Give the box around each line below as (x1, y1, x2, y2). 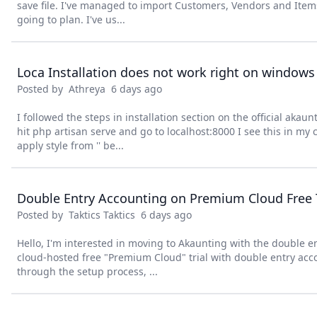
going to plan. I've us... (17, 13, 125, 26)
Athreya (69, 82, 105, 96)
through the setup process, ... (17, 265, 158, 278)
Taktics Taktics (69, 208, 135, 221)
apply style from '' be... (17, 139, 124, 152)
